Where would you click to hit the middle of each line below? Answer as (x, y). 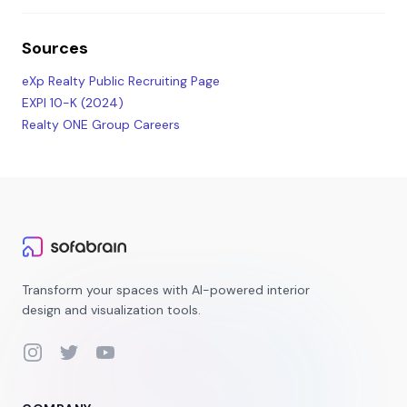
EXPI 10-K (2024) (73, 103)
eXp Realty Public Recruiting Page (121, 81)
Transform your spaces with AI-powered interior (166, 290)
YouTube (123, 351)
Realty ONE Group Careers (101, 124)
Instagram (54, 351)
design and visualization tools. (111, 310)
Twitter (81, 351)
